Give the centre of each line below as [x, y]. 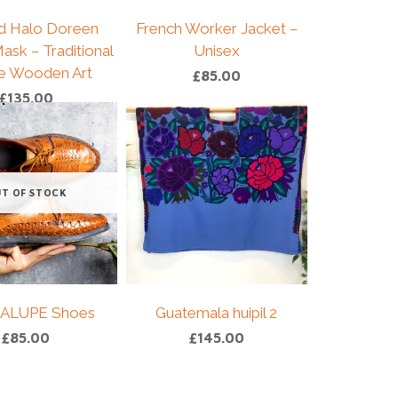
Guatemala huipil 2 [217, 312]
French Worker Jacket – [216, 29]
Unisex [216, 51]
